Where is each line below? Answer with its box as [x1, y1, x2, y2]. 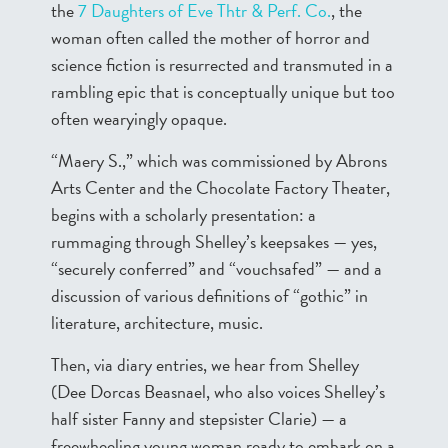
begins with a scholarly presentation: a [51, 201, 316, 228]
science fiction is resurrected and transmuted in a [51, 51, 393, 78]
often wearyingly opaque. [51, 105, 227, 132]
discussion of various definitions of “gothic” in [51, 282, 368, 309]
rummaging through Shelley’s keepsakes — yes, [51, 228, 377, 255]
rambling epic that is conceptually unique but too [51, 78, 395, 105]
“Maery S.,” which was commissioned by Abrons [51, 147, 387, 174]
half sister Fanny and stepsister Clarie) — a [51, 405, 347, 432]
